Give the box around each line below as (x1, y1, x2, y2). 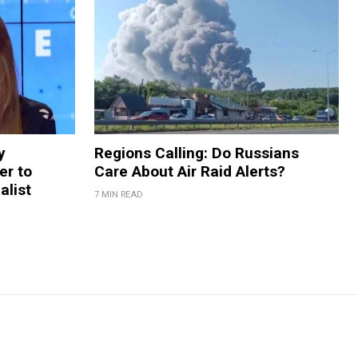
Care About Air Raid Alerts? (93, 162, 285, 181)
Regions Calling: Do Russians (93, 144, 299, 163)
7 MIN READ (93, 189, 143, 201)
